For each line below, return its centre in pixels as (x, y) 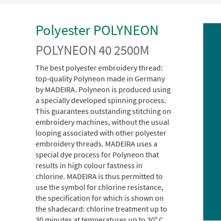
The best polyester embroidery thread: (99, 68)
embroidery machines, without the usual (102, 122)
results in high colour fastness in (89, 166)
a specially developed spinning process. (101, 100)
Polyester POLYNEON (97, 30)
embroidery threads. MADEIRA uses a (96, 144)
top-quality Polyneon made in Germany (100, 79)
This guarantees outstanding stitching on (103, 111)
